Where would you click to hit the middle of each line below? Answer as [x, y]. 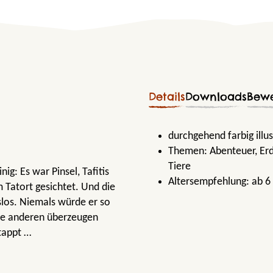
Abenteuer [232, 151]
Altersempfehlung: [210, 182]
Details [167, 96]
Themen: [189, 151]
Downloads [216, 96]
